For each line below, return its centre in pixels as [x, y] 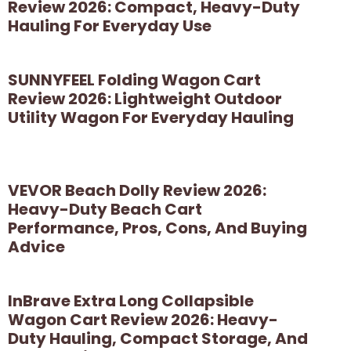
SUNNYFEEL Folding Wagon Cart [134, 80]
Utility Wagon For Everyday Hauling [151, 117]
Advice [36, 246]
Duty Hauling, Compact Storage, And [158, 338]
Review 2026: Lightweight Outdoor [145, 98]
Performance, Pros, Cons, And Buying [157, 228]
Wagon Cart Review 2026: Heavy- [143, 319]
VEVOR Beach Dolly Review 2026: [137, 190]
